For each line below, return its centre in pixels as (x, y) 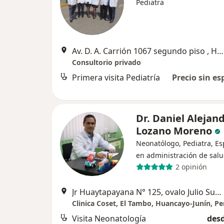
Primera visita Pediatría (116, 77)
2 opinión (191, 167)
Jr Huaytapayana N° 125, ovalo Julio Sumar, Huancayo (218, 192)
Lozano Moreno (174, 130)
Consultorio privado (106, 62)
